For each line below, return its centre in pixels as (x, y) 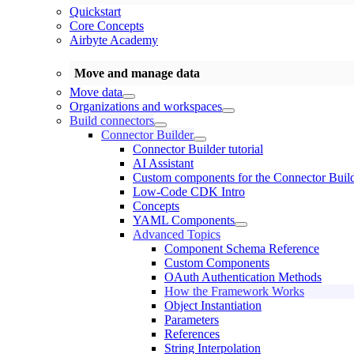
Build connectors (112, 121)
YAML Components (184, 220)
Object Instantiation (213, 306)
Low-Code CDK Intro (189, 192)
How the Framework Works (234, 292)
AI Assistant (163, 164)
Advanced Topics (177, 235)
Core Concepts (107, 25)
